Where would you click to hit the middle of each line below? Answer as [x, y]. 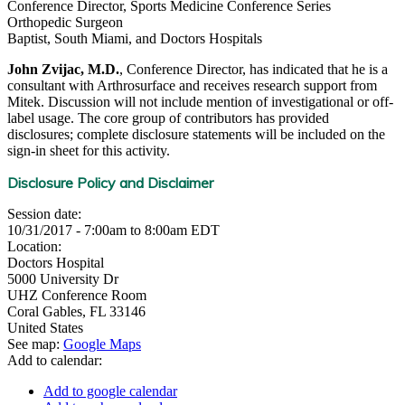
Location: [36, 246]
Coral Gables [45, 311]
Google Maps [102, 344]
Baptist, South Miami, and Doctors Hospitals [135, 38]
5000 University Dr [63, 279]
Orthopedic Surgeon [65, 22]
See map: [35, 344]
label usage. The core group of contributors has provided [168, 118]
